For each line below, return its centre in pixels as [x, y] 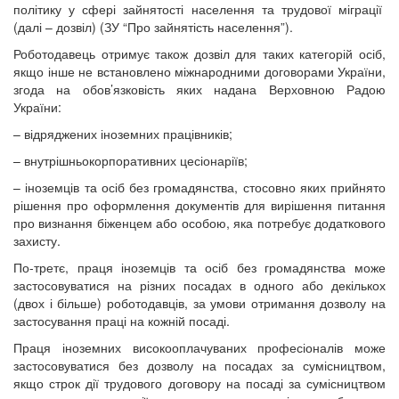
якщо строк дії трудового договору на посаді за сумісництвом [199, 383]
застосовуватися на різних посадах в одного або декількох [199, 285]
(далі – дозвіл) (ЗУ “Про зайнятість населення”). [153, 26]
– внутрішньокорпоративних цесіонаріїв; [130, 160]
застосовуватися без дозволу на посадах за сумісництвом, [199, 365]
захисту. [37, 240]
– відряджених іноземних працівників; [123, 133]
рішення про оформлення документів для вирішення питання [199, 204]
